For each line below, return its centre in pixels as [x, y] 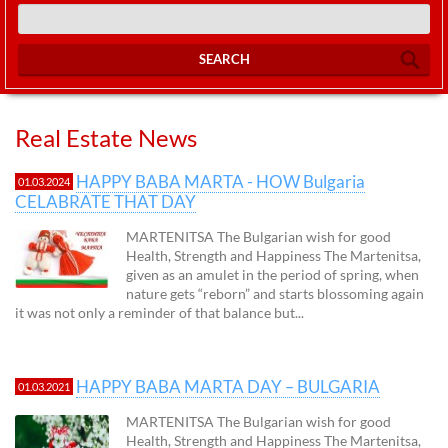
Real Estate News [106, 137]
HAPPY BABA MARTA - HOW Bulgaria [220, 181]
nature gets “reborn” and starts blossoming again [275, 293]
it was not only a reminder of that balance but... [159, 312]
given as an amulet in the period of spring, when [272, 274]
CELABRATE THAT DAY [105, 201]
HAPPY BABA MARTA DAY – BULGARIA [228, 386]
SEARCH [224, 58]
